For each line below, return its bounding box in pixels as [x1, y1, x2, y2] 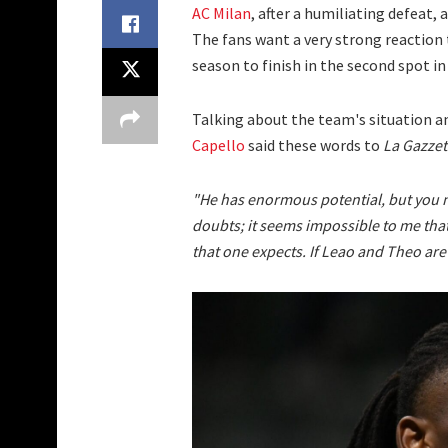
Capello [192, 135, 245, 156]
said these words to [245, 135, 383, 156]
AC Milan [192, 3, 251, 24]
